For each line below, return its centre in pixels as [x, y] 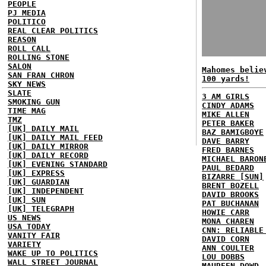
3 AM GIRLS [226, 96]
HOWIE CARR [226, 212]
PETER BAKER [228, 123]
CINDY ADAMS [228, 105]
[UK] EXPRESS [36, 173]
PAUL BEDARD [228, 168]
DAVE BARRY [226, 141]
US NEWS [24, 217]
